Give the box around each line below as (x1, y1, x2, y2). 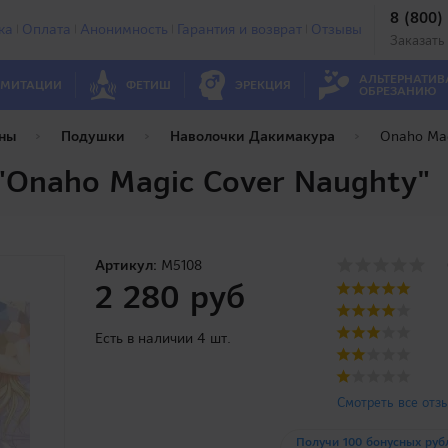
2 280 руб (95, 276, 246, 318)
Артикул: (95, 256, 158, 274)
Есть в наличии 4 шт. (95, 329, 232, 347)
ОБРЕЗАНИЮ (358, 83, 436, 99)
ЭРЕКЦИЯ (235, 77, 291, 93)
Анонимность (79, 19, 168, 38)
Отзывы (310, 19, 362, 38)
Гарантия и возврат (176, 19, 302, 38)
